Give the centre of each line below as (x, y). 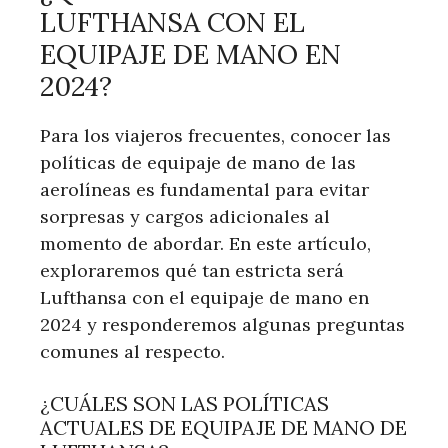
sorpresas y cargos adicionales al (185, 216)
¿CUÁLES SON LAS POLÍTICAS (184, 403)
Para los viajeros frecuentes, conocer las (215, 135)
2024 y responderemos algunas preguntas (222, 324)
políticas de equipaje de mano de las (198, 162)
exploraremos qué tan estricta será (192, 270)
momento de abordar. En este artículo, (205, 243)
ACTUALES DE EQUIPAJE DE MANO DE (223, 427)
